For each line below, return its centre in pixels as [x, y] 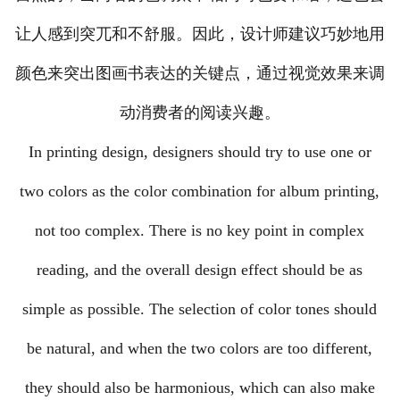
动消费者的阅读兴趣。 [200, 113]
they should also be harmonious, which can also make [200, 388]
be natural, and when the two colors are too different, [200, 349]
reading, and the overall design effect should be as [200, 270]
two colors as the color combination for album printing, [200, 192]
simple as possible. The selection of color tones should [200, 309]
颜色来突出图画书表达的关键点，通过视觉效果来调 [200, 74]
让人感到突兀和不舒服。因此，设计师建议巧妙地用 [200, 34]
